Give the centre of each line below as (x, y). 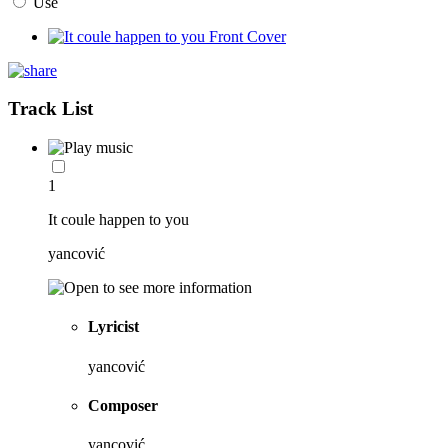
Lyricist (113, 327)
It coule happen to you (118, 220)
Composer (123, 405)
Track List (50, 109)
